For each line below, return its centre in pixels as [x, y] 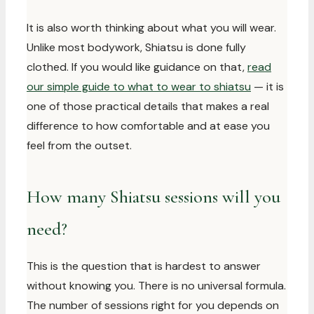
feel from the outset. [79, 145]
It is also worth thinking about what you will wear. [151, 28]
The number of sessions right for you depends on [153, 305]
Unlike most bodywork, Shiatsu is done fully [136, 47]
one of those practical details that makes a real [148, 106]
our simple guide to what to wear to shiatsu [139, 87]
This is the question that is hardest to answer [144, 266]
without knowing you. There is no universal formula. [156, 286]
